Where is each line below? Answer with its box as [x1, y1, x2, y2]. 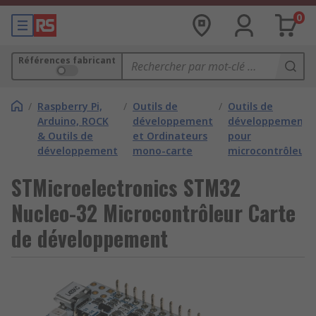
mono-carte [133, 144, 193, 157]
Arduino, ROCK [37, 114, 109, 128]
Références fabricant [18, 54, 116, 66]
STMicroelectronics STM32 [11, 171, 241, 203]
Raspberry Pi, [37, 99, 102, 113]
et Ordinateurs [133, 129, 207, 142]
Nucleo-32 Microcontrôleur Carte [11, 197, 296, 229]
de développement [11, 222, 168, 254]
